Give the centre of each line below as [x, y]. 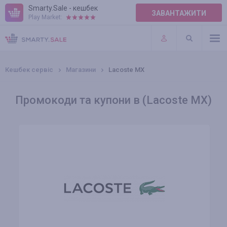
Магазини [81, 70]
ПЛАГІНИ [21, 41]
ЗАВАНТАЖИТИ [179, 13]
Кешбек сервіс [29, 70]
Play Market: [45, 17]
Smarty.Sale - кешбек [63, 8]
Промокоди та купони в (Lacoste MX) [113, 100]
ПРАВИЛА [22, 20]
